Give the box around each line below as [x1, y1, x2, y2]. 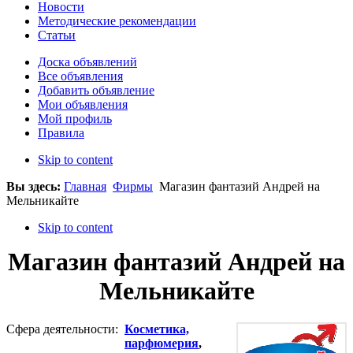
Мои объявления [38, 97, 128, 111]
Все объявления [38, 69, 123, 83]
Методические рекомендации [38, 13, 196, 28]
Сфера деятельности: [6, 322, 118, 336]
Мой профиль [38, 111, 112, 125]
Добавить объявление [38, 83, 154, 97]
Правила [38, 125, 84, 139]
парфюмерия [124, 336, 199, 350]
